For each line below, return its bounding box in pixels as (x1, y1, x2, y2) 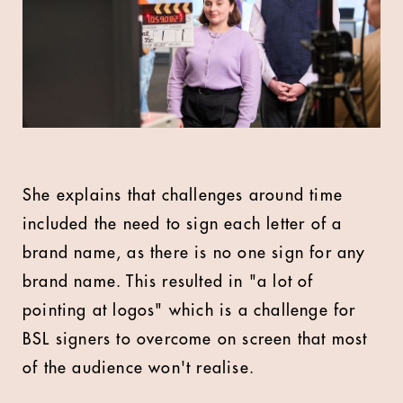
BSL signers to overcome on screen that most (22, 330, 368, 347)
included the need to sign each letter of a (22, 215, 343, 232)
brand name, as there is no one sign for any (22, 244, 366, 261)
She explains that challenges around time (22, 186, 344, 203)
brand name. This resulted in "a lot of (22, 273, 314, 290)
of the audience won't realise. (22, 359, 255, 376)
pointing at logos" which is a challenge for (22, 301, 356, 318)
